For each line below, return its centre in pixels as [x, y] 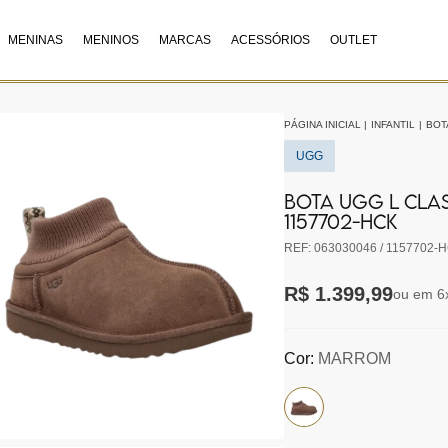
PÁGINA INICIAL [322, 124]
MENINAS [36, 40]
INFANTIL [393, 124]
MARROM [354, 358]
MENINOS [111, 40]
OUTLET [354, 40]
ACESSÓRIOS [271, 40]
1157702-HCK [340, 221]
